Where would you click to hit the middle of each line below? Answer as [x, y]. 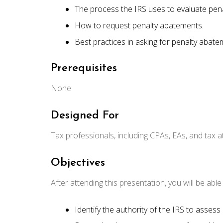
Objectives [78, 163]
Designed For [85, 115]
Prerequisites [84, 68]
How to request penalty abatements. [139, 25]
